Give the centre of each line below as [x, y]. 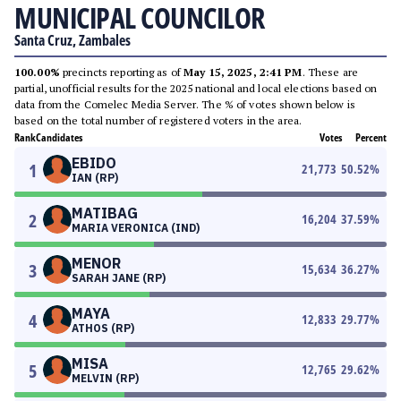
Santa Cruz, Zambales [73, 40]
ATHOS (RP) [103, 328]
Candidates [59, 137]
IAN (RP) [95, 178]
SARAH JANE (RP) [119, 278]
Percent [371, 137]
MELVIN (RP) [105, 378]
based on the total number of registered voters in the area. [158, 120]
